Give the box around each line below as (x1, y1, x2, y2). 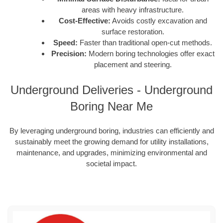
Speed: (53, 38, 78, 47)
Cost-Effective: (58, 16, 111, 25)
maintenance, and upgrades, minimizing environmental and (16, 148, 207, 157)
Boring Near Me (70, 99, 153, 113)
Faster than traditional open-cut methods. (78, 38, 212, 47)
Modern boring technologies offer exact (86, 49, 215, 58)
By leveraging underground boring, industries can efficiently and (9, 126, 214, 135)
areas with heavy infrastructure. (82, 5, 184, 14)
